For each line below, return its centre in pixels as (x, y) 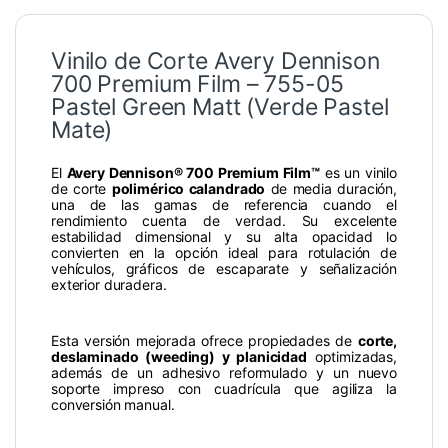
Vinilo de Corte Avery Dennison (215, 61)
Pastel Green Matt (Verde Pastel (220, 107)
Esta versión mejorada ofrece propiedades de (204, 341)
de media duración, (331, 189)
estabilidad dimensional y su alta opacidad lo (224, 237)
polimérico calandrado (188, 189)
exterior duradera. (109, 285)
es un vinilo (358, 173)
